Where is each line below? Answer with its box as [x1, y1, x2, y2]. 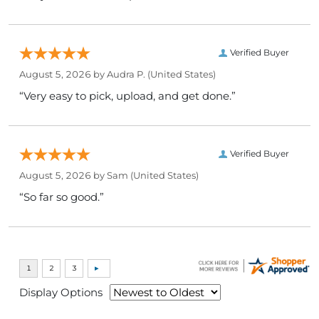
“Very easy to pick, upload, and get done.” [19, 88, 236, 103]
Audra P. [107, 68, 145, 80]
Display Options [19, 285, 103, 299]
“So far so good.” [19, 189, 104, 204]
